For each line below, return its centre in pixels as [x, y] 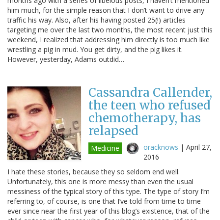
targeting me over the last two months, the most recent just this [110, 29]
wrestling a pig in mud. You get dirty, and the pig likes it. [95, 49]
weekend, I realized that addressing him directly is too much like [109, 39]
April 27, [199, 147]
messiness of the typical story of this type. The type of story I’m [109, 191]
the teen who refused [150, 105]
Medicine [105, 148]
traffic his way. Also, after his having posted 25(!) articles [96, 20]
